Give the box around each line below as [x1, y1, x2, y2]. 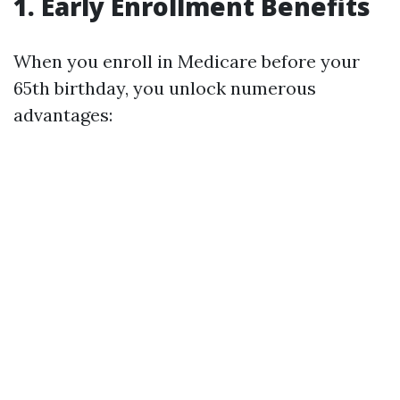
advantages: [13, 104, 112, 126]
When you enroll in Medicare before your [13, 50, 360, 72]
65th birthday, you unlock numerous [13, 77, 316, 99]
